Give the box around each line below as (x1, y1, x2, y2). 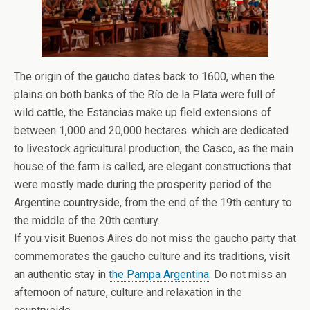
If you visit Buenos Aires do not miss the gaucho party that (14, 231, 296, 245)
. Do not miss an (209, 267, 286, 281)
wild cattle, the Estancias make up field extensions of (14, 105, 271, 119)
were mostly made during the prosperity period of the (14, 177, 272, 191)
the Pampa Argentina (109, 267, 209, 281)
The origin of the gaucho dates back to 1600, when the (14, 69, 275, 83)
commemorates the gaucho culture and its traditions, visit (14, 249, 290, 263)
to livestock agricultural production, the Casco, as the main (14, 141, 293, 155)
